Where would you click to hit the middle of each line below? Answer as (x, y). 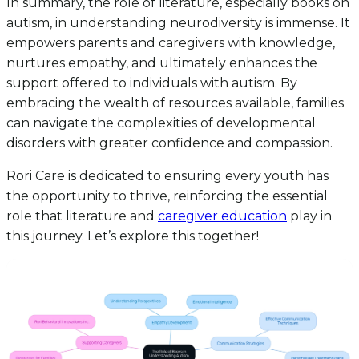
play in (309, 216)
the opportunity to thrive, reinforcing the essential (167, 196)
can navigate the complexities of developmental (161, 123)
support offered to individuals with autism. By (152, 83)
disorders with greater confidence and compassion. (169, 143)
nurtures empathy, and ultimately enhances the (162, 63)
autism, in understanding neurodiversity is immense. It (178, 22)
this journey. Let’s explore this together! (133, 236)
